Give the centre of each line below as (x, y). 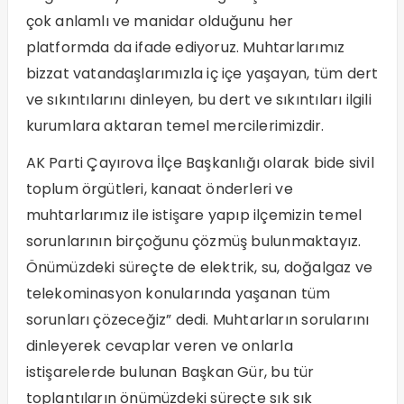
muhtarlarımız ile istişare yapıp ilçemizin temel (194, 216)
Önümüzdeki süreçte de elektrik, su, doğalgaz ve (199, 268)
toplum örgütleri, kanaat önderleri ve (159, 189)
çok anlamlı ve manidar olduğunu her (160, 22)
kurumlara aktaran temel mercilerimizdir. (175, 126)
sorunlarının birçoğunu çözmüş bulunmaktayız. (193, 242)
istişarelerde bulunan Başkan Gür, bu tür (170, 372)
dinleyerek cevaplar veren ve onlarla (159, 346)
